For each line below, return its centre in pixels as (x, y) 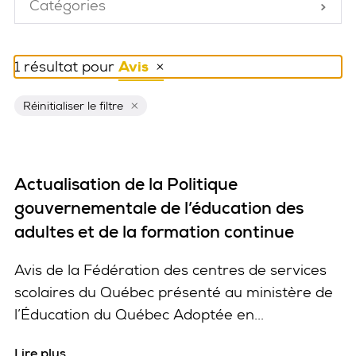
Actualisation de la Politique (126, 184)
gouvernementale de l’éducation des (159, 207)
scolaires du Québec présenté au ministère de (174, 292)
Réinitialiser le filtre (73, 105)
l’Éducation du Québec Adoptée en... (139, 314)
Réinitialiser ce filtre (185, 77)
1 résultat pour (66, 66)
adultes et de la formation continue (154, 231)
